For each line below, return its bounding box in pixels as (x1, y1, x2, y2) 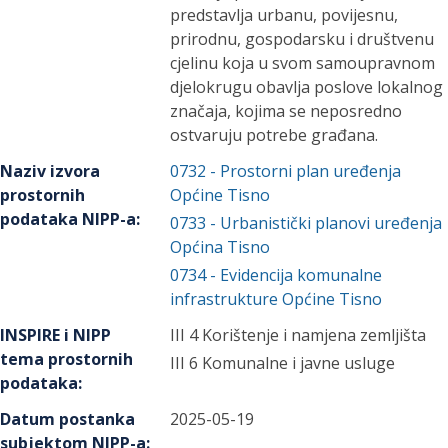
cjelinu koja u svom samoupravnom (170, 52, 436, 75)
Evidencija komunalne (220, 264, 383, 287)
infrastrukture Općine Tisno (170, 288, 383, 311)
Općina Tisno (170, 236, 271, 259)
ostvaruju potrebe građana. (170, 124, 379, 147)
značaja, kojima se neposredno (170, 100, 403, 123)
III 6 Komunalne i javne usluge (170, 352, 396, 375)
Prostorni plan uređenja (220, 160, 402, 183)
